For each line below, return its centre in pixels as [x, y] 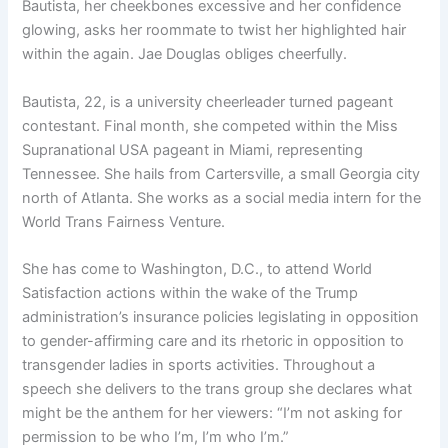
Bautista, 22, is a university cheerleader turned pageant [208, 101]
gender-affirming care [114, 341]
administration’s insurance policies [138, 317]
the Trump [324, 293]
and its [214, 341]
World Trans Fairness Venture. [124, 221]
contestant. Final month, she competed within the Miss [210, 125]
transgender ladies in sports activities [149, 365]
